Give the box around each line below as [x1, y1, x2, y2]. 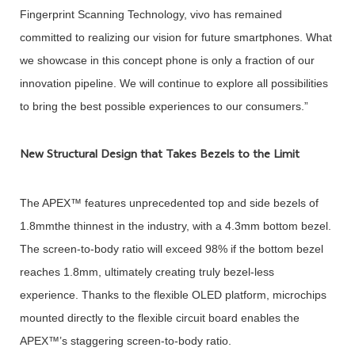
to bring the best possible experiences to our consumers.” [19, 100, 308, 113]
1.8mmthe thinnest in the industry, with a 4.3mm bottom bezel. [19, 219, 331, 232]
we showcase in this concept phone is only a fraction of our [19, 54, 315, 67]
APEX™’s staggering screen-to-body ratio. [19, 334, 231, 347]
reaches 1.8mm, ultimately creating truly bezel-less [19, 265, 274, 278]
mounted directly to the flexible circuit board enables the [19, 311, 300, 324]
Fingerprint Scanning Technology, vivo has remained [19, 8, 282, 21]
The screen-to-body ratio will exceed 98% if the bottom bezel [19, 242, 323, 255]
